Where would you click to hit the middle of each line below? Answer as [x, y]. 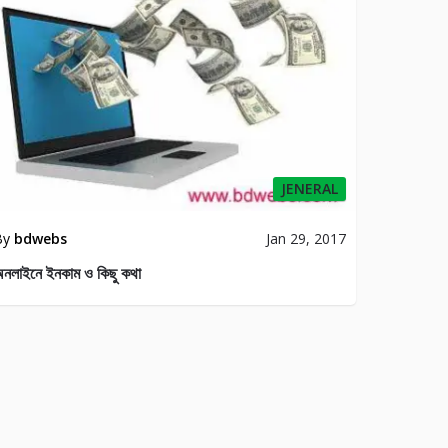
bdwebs [40, 239]
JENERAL [309, 189]
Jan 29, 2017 [305, 239]
